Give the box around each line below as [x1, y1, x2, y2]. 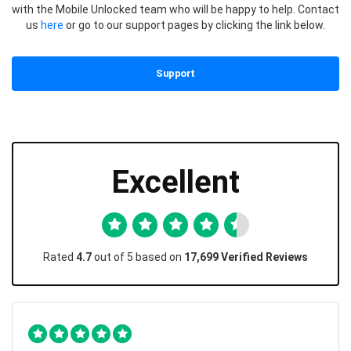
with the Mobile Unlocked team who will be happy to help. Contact [12, 3, 339, 16]
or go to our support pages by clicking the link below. [63, 19, 325, 32]
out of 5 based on [92, 251, 184, 264]
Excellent [111, 164, 240, 201]
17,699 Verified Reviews [184, 251, 308, 264]
